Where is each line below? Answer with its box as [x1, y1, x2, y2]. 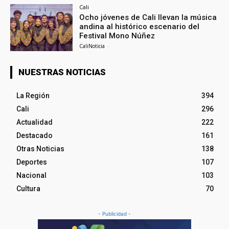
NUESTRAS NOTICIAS [18, 67, 106, 78]
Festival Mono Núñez [79, 31, 155, 41]
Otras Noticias [16, 145, 64, 153]
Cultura [16, 185, 40, 193]
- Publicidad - [98, 211, 131, 217]
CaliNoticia [79, 42, 105, 50]
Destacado [16, 131, 53, 140]
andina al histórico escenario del [79, 22, 200, 32]
